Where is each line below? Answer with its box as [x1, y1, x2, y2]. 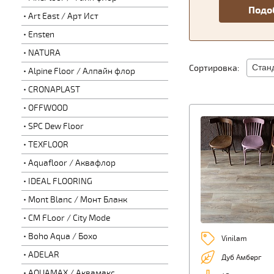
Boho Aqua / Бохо [28, 231, 97, 242]
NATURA [28, 48, 61, 58]
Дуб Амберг [221, 253, 262, 262]
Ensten [28, 29, 54, 40]
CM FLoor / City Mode [28, 213, 110, 223]
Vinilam [221, 234, 247, 243]
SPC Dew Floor [28, 121, 84, 131]
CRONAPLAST [28, 84, 80, 95]
